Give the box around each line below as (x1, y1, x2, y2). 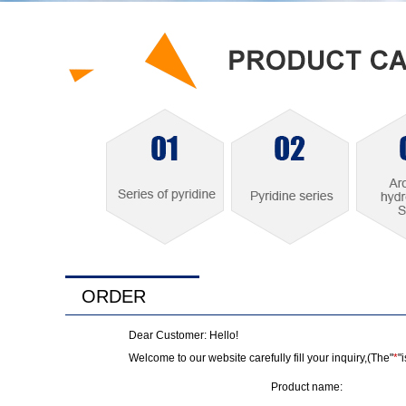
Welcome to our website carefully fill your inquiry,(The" (129, 352, 393, 364)
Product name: (271, 381, 343, 393)
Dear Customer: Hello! (129, 329, 238, 342)
